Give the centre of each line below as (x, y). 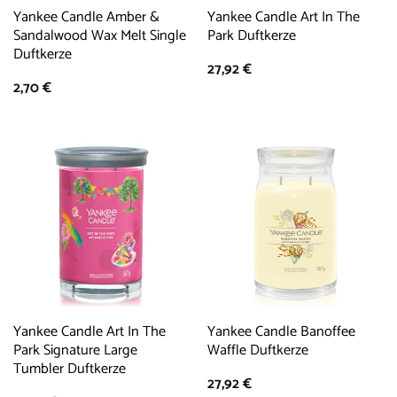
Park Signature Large (75, 351)
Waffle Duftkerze (257, 351)
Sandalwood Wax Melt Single (99, 35)
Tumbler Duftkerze (69, 370)
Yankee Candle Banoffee (281, 332)
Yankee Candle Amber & (86, 17)
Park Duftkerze (251, 35)
